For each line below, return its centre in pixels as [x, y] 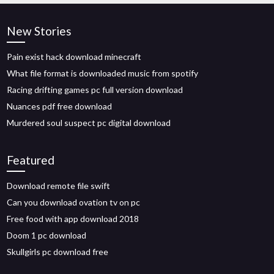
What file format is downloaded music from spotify [103, 73]
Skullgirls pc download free [58, 252]
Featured [31, 160]
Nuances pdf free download [60, 106]
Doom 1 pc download [47, 235]
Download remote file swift [59, 186]
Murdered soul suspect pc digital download [89, 123]
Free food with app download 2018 [73, 219]
